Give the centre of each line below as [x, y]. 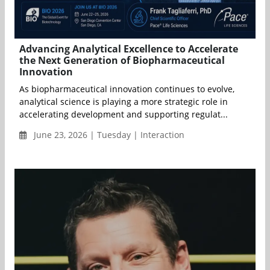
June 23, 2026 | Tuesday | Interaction [108, 135]
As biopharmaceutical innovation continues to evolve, [127, 89]
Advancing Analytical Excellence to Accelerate [129, 49]
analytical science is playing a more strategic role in [124, 102]
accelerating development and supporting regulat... [124, 115]
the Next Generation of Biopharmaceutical [122, 61]
